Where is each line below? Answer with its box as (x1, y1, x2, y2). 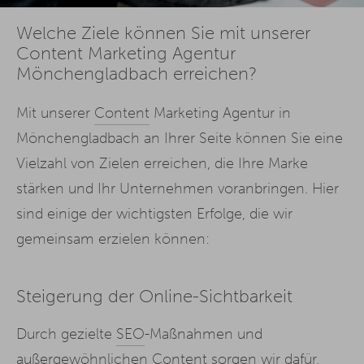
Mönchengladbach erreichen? (16, 63, 257, 84)
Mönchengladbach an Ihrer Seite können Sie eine (16, 128, 343, 147)
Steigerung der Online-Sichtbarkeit (16, 285, 292, 307)
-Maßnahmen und (145, 324, 262, 343)
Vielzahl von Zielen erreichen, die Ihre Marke (16, 154, 308, 172)
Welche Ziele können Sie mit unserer (16, 22, 310, 44)
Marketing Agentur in (149, 103, 291, 122)
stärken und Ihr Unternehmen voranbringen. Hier (16, 179, 339, 197)
